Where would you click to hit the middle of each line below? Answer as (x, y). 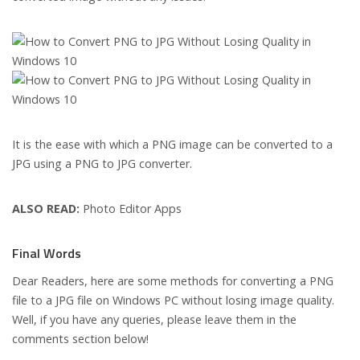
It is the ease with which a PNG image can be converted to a (172, 145)
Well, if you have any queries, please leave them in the (154, 320)
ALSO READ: (46, 209)
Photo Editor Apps (131, 209)
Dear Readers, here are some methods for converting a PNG (173, 281)
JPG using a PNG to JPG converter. (102, 164)
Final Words (47, 254)
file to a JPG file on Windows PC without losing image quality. (173, 301)
